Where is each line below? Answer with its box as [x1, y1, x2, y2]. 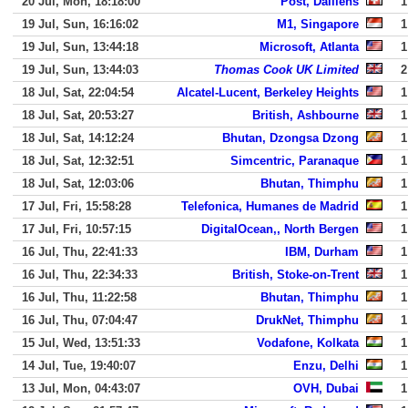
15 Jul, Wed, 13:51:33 [22, 336, 140, 350]
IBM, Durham [285, 245, 359, 259]
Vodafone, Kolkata [257, 336, 359, 350]
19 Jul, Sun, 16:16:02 [22, 17, 138, 31]
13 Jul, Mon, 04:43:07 [22, 382, 140, 395]
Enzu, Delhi [293, 359, 359, 372]
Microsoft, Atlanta [260, 40, 359, 54]
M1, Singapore [277, 17, 359, 31]
